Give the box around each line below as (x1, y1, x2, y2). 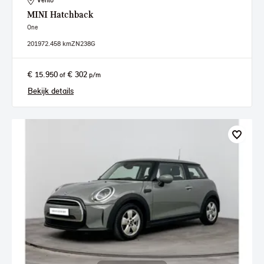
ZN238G (71, 39, 95, 48)
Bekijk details (28, 86, 74, 95)
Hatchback (50, 11, 93, 20)
